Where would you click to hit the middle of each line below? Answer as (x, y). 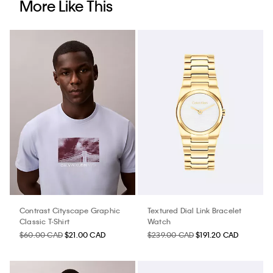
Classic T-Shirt (44, 222)
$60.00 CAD (41, 235)
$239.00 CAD (171, 235)
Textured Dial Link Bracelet (195, 211)
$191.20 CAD (217, 235)
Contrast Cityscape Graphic (70, 211)
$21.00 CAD (85, 235)
